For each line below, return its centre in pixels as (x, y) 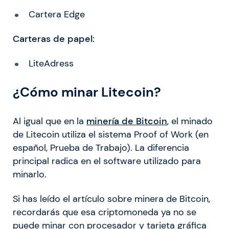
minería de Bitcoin (127, 121)
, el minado (190, 121)
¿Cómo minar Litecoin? (87, 92)
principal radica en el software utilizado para (107, 161)
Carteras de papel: (54, 39)
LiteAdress (51, 63)
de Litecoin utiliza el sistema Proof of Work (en (111, 135)
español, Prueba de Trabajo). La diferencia (101, 148)
